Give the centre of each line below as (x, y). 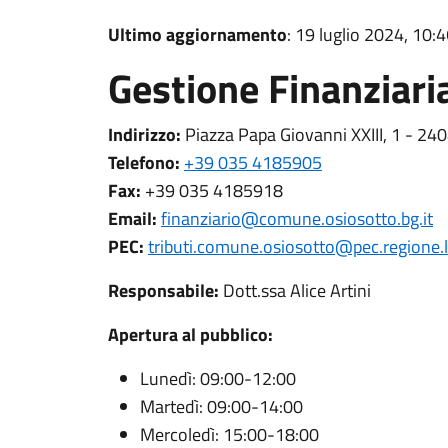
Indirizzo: (144, 134)
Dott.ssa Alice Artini (295, 290)
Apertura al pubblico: (190, 334)
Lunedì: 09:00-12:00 (218, 378)
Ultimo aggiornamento (197, 34)
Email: (132, 218)
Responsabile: (163, 290)
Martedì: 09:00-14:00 (221, 406)
